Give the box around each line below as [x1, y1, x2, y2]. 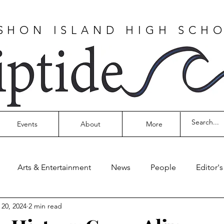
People [150, 162, 176, 172]
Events [16, 119, 37, 128]
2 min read [28, 201, 62, 210]
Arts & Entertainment [17, 162, 91, 172]
